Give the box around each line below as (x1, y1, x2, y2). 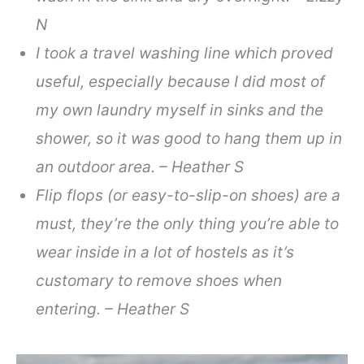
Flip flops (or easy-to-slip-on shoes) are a (36, 185, 341, 205)
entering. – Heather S (36, 299, 190, 318)
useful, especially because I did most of (36, 71, 326, 91)
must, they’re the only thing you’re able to (36, 214, 340, 233)
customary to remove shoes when (36, 271, 283, 290)
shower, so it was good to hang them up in (36, 128, 343, 148)
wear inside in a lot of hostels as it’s (36, 242, 295, 262)
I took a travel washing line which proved (36, 43, 334, 63)
